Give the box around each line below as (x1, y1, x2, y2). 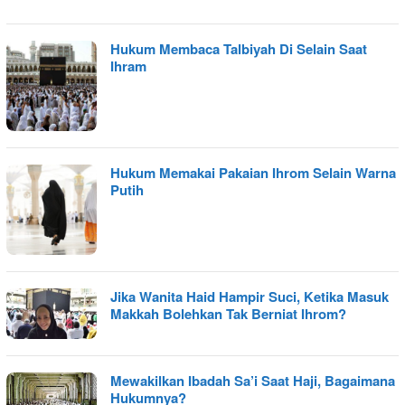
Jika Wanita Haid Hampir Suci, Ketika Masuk (110, 286, 389, 306)
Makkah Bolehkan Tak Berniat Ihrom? (110, 303, 346, 324)
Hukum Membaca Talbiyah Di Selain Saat (110, 38, 367, 59)
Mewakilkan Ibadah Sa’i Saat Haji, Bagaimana (110, 370, 395, 391)
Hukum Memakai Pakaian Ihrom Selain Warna (110, 162, 396, 183)
